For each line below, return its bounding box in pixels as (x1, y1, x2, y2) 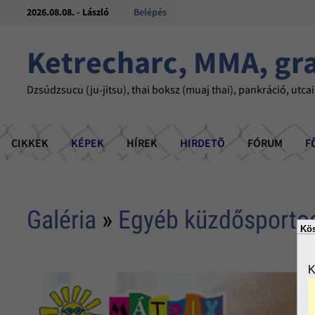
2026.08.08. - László (27, 6, 110, 18)
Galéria (27, 205, 97, 236)
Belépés (134, 6, 167, 18)
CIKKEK (11, 136, 49, 150)
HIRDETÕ (180, 136, 225, 150)
